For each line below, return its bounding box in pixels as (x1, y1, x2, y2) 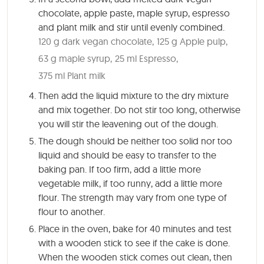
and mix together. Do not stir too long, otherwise (38, 103, 240, 115)
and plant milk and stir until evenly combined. (38, 21, 225, 33)
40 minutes (150, 222, 196, 235)
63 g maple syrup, (38, 52, 112, 64)
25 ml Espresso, (115, 52, 178, 64)
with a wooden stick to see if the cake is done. (38, 236, 230, 249)
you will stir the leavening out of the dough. (38, 117, 218, 130)
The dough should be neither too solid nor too (38, 134, 232, 147)
